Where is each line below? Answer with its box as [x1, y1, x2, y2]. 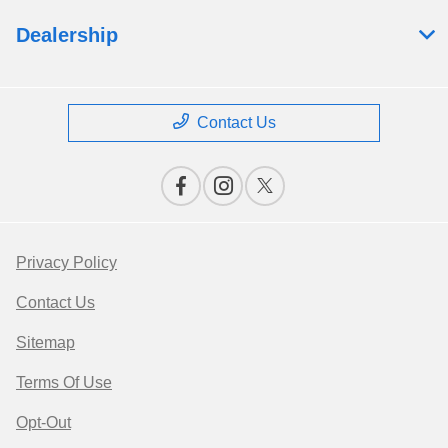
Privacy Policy [16, 254, 117, 272]
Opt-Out [16, 414, 71, 432]
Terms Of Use [16, 374, 112, 392]
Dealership [16, 24, 118, 47]
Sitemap [16, 334, 75, 352]
